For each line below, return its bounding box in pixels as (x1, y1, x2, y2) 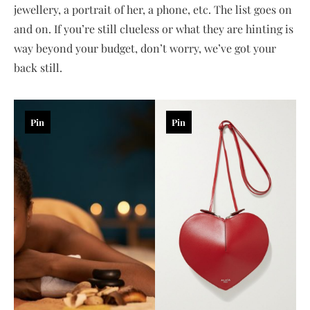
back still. (14, 60, 62, 75)
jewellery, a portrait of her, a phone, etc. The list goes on (14, 2, 292, 17)
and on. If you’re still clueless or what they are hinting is (14, 21, 293, 37)
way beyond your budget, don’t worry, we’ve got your (14, 41, 276, 56)
